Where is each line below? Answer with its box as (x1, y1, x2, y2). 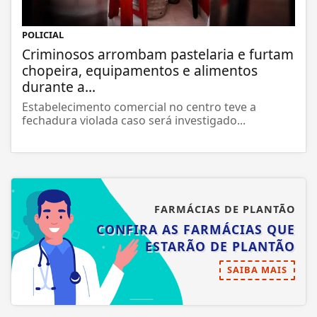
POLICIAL (22, 30, 64, 43)
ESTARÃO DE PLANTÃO (145, 239, 295, 257)
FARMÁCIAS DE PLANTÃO (154, 204, 295, 218)
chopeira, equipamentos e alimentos (22, 62, 258, 82)
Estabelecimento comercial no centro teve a (22, 100, 256, 117)
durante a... (22, 79, 96, 98)
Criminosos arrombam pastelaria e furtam (22, 46, 294, 66)
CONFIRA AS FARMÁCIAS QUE (96, 222, 295, 240)
